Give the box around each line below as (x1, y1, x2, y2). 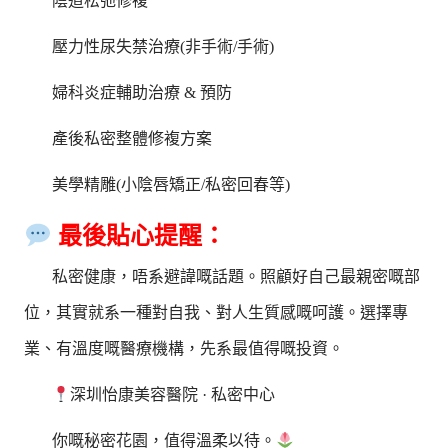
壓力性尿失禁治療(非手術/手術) (52, 37, 275, 55)
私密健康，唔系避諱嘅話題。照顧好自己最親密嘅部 (52, 268, 421, 286)
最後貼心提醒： (51, 223, 226, 250)
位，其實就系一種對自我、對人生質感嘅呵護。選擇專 (24, 304, 409, 322)
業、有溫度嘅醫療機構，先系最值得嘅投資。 (24, 340, 345, 358)
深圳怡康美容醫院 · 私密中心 (70, 386, 276, 404)
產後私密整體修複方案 (52, 129, 213, 147)
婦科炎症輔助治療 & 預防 (52, 83, 233, 101)
